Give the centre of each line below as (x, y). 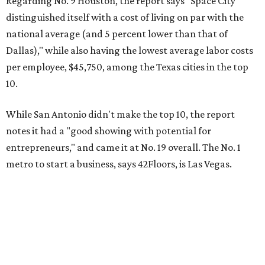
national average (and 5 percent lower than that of (117, 34)
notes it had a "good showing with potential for (109, 131)
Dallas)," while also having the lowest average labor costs (130, 50)
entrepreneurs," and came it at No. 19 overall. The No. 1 (123, 147)
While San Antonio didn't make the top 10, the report (120, 114)
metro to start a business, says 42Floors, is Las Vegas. (119, 164)
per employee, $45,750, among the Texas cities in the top (127, 67)
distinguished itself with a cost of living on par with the (125, 17)
